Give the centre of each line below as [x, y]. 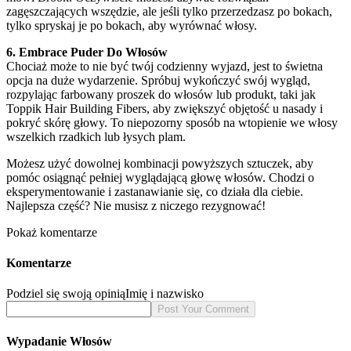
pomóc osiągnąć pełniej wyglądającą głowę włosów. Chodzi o [160, 177]
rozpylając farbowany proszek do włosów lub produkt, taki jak [161, 94]
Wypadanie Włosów [59, 341]
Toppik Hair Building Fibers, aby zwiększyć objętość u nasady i [165, 108]
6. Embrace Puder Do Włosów [87, 52]
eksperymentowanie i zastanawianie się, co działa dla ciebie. [155, 191]
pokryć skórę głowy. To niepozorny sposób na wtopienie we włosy [172, 122]
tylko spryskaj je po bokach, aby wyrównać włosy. [132, 25]
